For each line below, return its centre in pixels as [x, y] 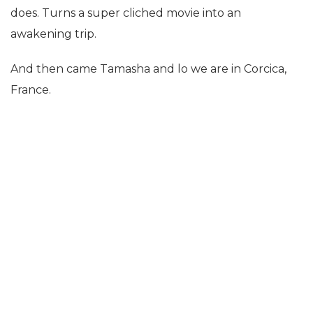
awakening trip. [53, 34]
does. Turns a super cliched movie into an [126, 13]
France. [31, 89]
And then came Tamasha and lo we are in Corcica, [148, 68]
